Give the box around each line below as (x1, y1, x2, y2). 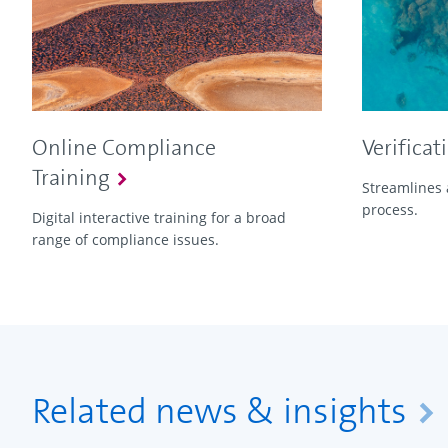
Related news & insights (32, 388, 407, 436)
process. (362, 200, 418, 220)
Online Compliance (32, 133, 216, 163)
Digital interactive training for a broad (32, 208, 286, 228)
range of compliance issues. (32, 230, 219, 250)
